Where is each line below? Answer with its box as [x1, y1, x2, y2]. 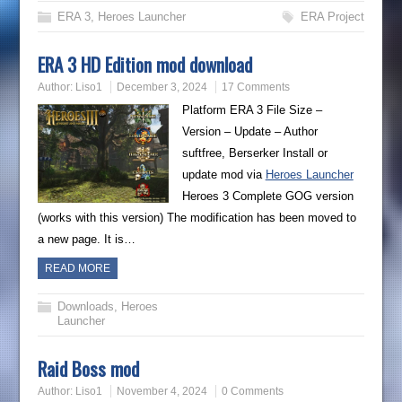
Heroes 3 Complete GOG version [181, 189, 354, 204]
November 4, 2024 [117, 385, 208, 398]
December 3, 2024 [117, 81, 208, 94]
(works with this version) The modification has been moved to [38, 211, 357, 225]
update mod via [181, 168, 266, 182]
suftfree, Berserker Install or [181, 146, 328, 161]
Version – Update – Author [181, 125, 318, 139]
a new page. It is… [38, 232, 136, 247]
